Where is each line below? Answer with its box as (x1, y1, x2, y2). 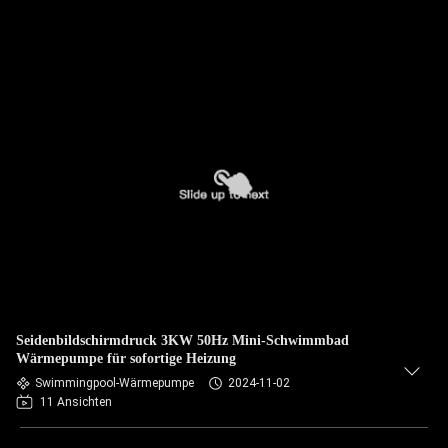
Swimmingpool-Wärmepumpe (35, 376, 194, 390)
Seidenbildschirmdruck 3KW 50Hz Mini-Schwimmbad (16, 333, 349, 348)
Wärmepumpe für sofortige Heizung (16, 351, 236, 366)
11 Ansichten (40, 395, 112, 409)
